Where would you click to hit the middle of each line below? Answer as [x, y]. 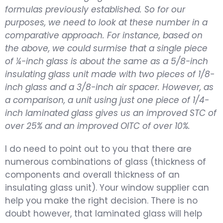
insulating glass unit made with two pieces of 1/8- [110, 74]
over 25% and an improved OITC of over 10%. [98, 126]
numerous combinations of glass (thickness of [106, 162]
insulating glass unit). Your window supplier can [107, 187]
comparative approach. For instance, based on [104, 35]
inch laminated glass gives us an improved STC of [111, 113]
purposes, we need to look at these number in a [106, 22]
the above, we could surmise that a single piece [106, 48]
